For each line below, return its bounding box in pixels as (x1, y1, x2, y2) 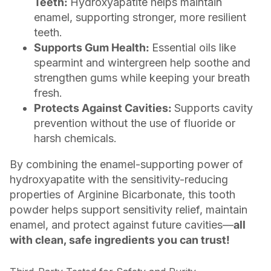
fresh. (34, 87, 62, 100)
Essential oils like (152, 41, 236, 54)
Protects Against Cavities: (34, 102, 174, 115)
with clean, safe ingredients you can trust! (10, 233, 230, 247)
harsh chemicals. (34, 132, 117, 145)
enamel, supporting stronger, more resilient (34, 11, 246, 24)
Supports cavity (174, 102, 253, 115)
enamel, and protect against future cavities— (10, 218, 233, 232)
